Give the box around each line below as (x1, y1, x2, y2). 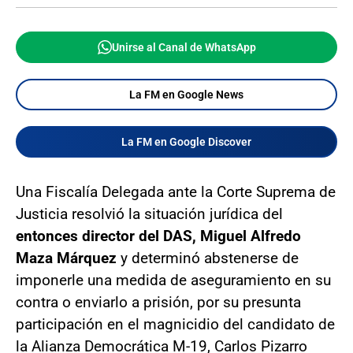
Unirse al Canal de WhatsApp (111, 40, 256, 54)
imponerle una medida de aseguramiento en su (16, 270, 331, 289)
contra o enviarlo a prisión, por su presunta (16, 292, 301, 311)
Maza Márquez (16, 248, 117, 267)
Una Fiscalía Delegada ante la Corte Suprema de (16, 182, 336, 201)
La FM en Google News (128, 87, 243, 101)
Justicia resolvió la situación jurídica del (16, 204, 283, 223)
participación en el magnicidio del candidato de (16, 314, 335, 333)
